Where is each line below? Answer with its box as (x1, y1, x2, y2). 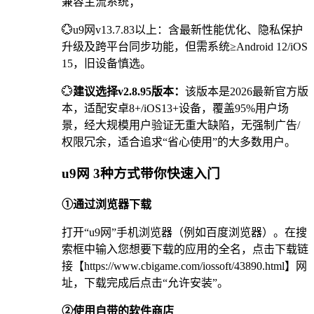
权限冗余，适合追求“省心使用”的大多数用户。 (62, 136, 296, 149)
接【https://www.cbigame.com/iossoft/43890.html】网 (62, 259, 307, 272)
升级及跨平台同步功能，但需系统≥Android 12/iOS (62, 41, 308, 53)
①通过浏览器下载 (62, 198, 151, 210)
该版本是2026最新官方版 (185, 86, 308, 98)
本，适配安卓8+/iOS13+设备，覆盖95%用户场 (62, 102, 289, 115)
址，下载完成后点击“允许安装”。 (62, 276, 228, 289)
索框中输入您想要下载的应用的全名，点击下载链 (62, 243, 308, 255)
